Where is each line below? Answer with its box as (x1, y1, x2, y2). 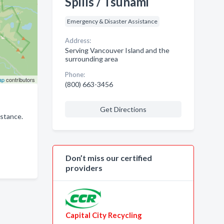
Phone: (64, 70, 85, 78)
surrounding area (64, 54, 118, 63)
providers (65, 163, 102, 172)
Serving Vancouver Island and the (64, 46, 169, 54)
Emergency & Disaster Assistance (66, 17, 157, 25)
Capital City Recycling (65, 210, 142, 219)
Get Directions (99, 105, 146, 113)
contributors (4, 75, 35, 83)
